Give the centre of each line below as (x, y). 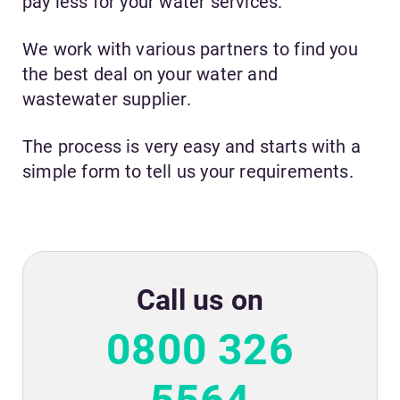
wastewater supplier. (107, 100)
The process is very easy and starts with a (192, 147)
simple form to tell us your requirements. (188, 172)
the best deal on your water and (150, 75)
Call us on (200, 300)
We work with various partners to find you (190, 50)
